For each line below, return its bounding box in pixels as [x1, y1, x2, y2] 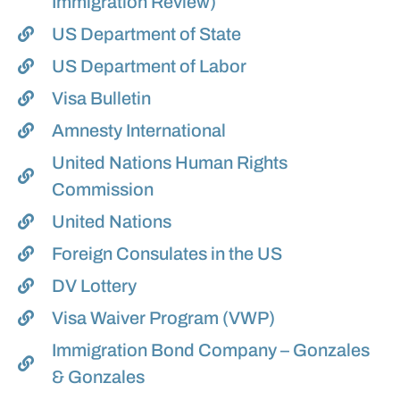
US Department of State [51, 24, 241, 45]
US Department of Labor [51, 56, 246, 77]
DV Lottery [51, 276, 137, 296]
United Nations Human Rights [51, 153, 287, 173]
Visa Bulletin [51, 88, 151, 109]
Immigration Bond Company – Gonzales [51, 340, 370, 361]
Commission [51, 179, 154, 200]
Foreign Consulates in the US [51, 244, 282, 264]
